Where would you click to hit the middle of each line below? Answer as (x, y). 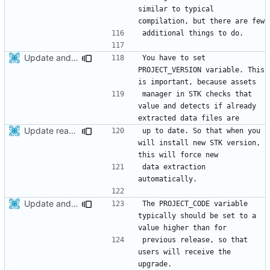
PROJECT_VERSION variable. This (201, 70)
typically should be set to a (197, 215)
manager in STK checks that (197, 94)
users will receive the (184, 252)
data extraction (174, 167)
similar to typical (176, 9)
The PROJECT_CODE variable (195, 203)
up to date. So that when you (201, 130)
